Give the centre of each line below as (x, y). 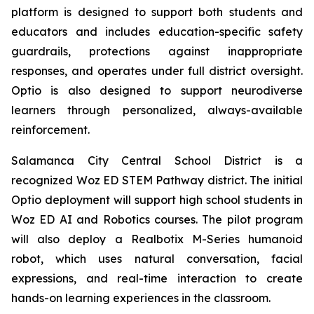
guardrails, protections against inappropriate (157, 51)
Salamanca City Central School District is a (157, 161)
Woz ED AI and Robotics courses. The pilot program (157, 219)
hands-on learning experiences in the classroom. (141, 298)
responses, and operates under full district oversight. (157, 71)
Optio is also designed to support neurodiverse (157, 90)
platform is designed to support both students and (157, 12)
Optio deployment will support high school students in (157, 200)
